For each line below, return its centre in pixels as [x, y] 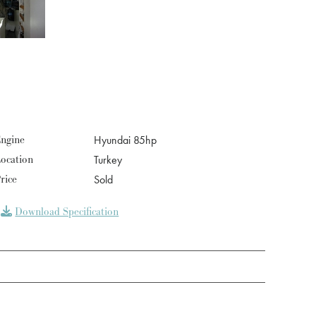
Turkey [108, 160]
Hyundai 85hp [126, 140]
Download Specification [67, 212]
